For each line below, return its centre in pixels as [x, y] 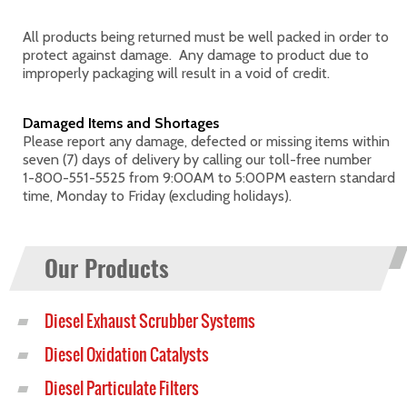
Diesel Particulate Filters [121, 388]
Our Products [106, 268]
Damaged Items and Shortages [121, 123]
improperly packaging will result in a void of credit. [176, 73]
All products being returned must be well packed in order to [206, 37]
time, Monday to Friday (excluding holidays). [157, 196]
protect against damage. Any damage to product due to [196, 55]
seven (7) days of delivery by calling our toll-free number [197, 159]
